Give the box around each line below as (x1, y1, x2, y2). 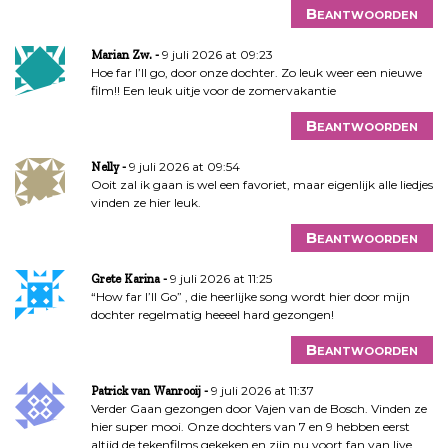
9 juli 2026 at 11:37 (210, 382, 314, 398)
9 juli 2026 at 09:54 (128, 158, 240, 174)
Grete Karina (90, 271, 160, 286)
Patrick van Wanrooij (90, 383, 201, 398)
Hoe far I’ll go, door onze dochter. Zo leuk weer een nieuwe (90, 64, 422, 80)
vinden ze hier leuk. (90, 194, 201, 210)
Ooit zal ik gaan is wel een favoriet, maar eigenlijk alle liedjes (90, 176, 433, 192)
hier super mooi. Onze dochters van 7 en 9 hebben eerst (90, 418, 410, 434)
